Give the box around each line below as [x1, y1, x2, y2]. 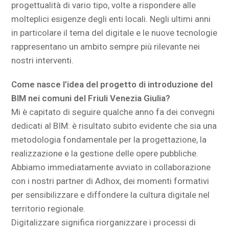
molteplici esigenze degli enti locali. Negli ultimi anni [11, 14, 211, 24]
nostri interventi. [11, 55, 74, 65]
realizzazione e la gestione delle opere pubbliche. [11, 148, 199, 158]
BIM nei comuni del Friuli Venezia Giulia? [11, 93, 171, 103]
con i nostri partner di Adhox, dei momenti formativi [11, 176, 210, 186]
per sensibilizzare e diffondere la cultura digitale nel [11, 190, 210, 200]
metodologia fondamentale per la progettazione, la [11, 134, 207, 145]
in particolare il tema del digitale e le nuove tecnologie [11, 28, 218, 38]
